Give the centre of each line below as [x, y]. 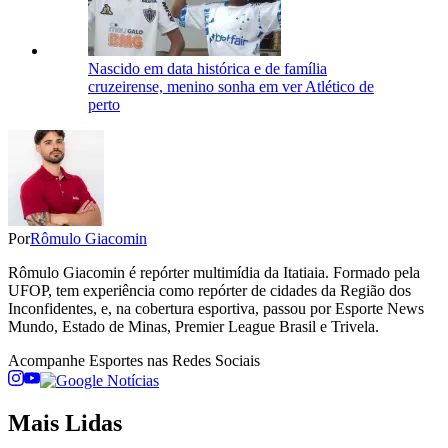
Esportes [116, 361]
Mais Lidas [65, 423]
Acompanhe [48, 361]
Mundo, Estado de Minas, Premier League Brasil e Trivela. [193, 327]
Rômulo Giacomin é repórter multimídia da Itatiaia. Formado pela [214, 273]
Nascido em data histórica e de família [207, 69]
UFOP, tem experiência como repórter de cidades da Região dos [209, 291]
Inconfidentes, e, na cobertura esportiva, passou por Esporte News [216, 309]
